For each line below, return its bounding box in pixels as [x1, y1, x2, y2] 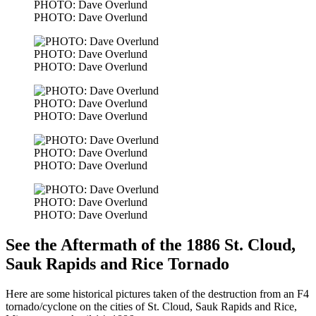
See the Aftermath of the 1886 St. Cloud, [6, 236, 296, 255]
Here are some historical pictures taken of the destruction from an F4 [6, 288, 309, 300]
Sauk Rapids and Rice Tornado [6, 255, 229, 274]
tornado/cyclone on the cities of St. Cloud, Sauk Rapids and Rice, [6, 300, 297, 313]
